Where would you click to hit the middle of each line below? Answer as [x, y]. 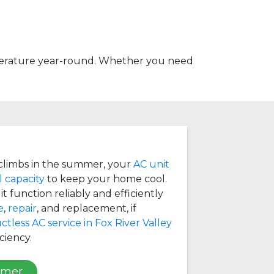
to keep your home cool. [106, 179]
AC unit [151, 164]
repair [22, 208]
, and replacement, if [87, 208]
